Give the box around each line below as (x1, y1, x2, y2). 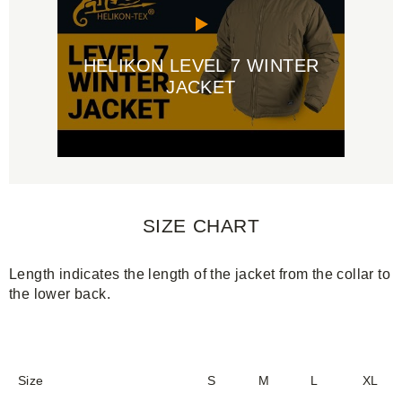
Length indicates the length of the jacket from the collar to (9, 267, 390, 282)
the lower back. (9, 286, 111, 301)
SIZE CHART (142, 215, 260, 236)
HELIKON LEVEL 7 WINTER (83, 56, 319, 75)
